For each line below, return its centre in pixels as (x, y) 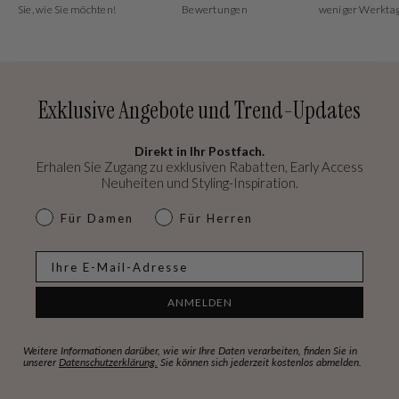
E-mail (57, 258)
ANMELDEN (199, 302)
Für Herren (216, 219)
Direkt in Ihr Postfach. (199, 151)
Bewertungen (215, 10)
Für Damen (97, 219)
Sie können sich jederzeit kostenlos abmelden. (260, 362)
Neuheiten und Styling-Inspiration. (199, 183)
